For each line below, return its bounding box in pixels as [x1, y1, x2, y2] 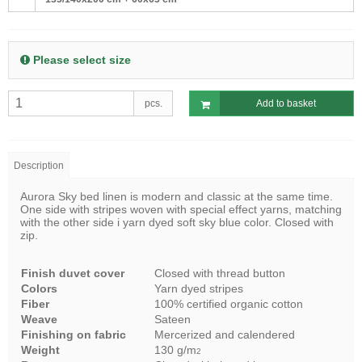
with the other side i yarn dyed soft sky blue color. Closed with [20, 215, 334, 229]
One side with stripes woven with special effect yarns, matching [20, 202, 342, 216]
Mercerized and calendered [154, 327, 295, 341]
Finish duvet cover [21, 266, 124, 280]
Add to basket [256, 98, 317, 110]
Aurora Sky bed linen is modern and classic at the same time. [20, 189, 333, 203]
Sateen [154, 312, 191, 326]
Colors [21, 281, 57, 295]
